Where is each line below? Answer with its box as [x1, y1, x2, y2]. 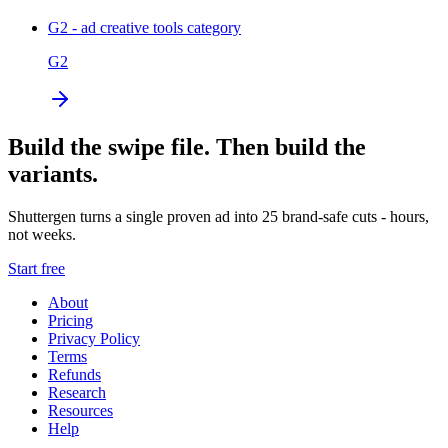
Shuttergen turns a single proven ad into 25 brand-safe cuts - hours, [8, 208, 429, 226]
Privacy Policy [48, 330, 140, 348]
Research [48, 384, 106, 402]
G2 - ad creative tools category [48, 18, 241, 36]
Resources [48, 402, 113, 420]
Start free [8, 260, 65, 278]
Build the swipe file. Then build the [8, 134, 366, 161]
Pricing [48, 312, 93, 330]
